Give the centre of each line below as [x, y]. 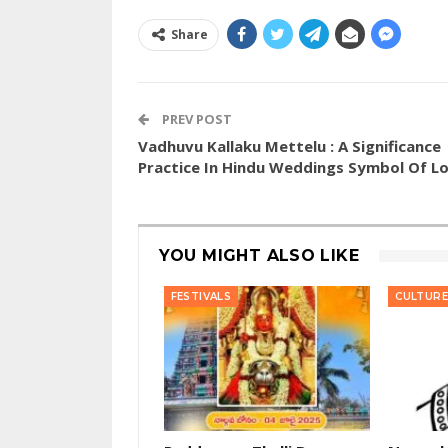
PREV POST [195, 119]
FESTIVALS [201, 297]
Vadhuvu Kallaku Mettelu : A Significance [289, 146]
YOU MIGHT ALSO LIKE [259, 256]
